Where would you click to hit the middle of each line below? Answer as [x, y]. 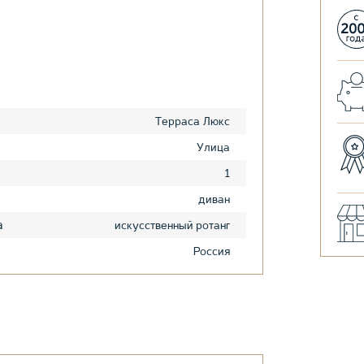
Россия [212, 251]
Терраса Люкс [193, 121]
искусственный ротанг [172, 225]
